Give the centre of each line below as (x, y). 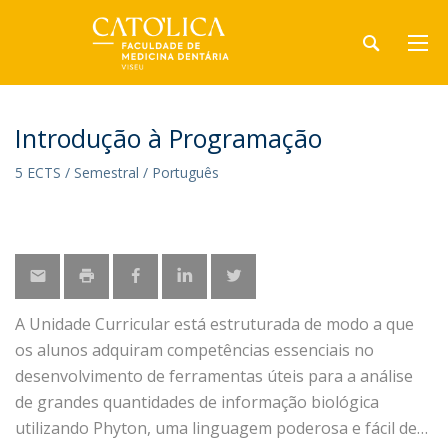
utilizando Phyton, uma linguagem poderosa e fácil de (216, 428)
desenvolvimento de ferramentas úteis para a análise (214, 376)
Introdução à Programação (168, 138)
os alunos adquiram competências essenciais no (194, 350)
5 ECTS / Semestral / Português (117, 172)
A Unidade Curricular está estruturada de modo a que (214, 324)
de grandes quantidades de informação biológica (197, 402)
